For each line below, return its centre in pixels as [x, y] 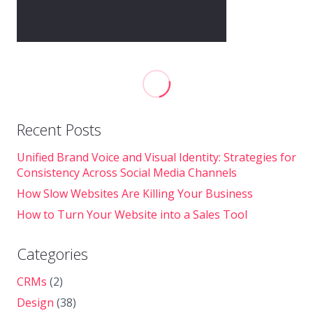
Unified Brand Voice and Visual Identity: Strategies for [156, 158]
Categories [52, 254]
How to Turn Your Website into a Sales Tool [132, 215]
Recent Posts [59, 130]
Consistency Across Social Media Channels [127, 173]
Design [35, 303]
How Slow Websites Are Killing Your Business [135, 194]
